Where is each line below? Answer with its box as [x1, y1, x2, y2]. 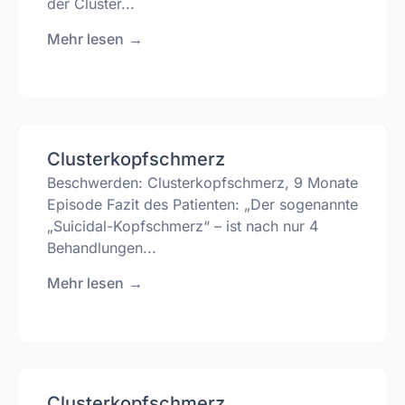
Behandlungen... [47, 239, 156, 258]
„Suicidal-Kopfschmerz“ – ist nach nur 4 [47, 217, 318, 236]
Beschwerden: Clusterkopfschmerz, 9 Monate [47, 174, 358, 193]
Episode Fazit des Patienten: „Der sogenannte [47, 195, 358, 214]
